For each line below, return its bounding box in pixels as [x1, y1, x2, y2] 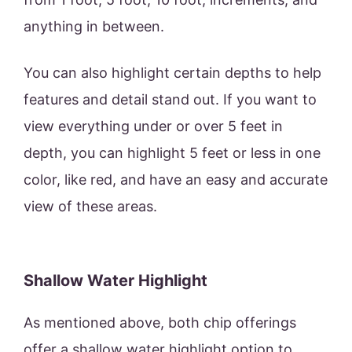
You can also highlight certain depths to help [24, 64, 321, 82]
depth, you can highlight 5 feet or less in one [24, 145, 321, 162]
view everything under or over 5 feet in [24, 118, 283, 135]
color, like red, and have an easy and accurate [24, 171, 328, 189]
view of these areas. [24, 198, 157, 215]
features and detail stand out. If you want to [24, 91, 317, 108]
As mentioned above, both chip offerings [24, 314, 296, 332]
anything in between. [24, 18, 168, 35]
